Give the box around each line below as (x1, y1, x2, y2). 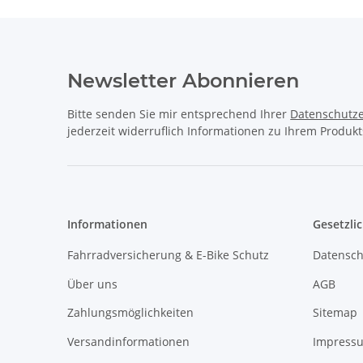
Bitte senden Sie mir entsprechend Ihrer (67, 106, 291, 122)
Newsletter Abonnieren (67, 69, 300, 93)
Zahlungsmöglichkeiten (67, 305, 194, 321)
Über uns (67, 275, 118, 292)
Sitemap (312, 305, 357, 321)
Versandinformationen (67, 333, 190, 349)
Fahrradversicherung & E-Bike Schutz (67, 247, 270, 263)
